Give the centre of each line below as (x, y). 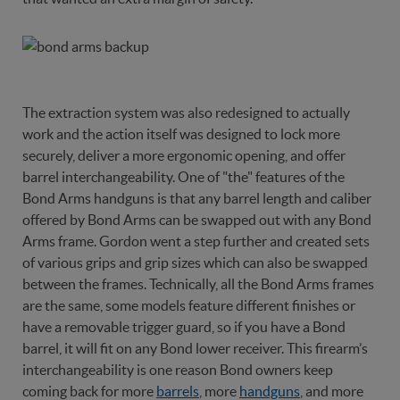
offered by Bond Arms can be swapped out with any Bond (197, 220)
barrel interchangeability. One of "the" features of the (183, 177)
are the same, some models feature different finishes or (189, 305)
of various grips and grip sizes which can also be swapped (195, 262)
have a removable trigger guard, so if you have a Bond (184, 327)
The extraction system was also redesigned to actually (186, 112)
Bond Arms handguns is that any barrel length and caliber (197, 198)
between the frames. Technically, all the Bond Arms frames (198, 284)
